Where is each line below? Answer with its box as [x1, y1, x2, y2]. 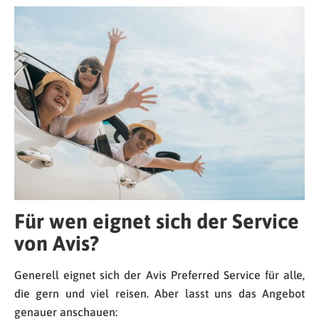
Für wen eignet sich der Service [14, 209, 299, 234]
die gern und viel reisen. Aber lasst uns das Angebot [14, 287, 305, 300]
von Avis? [14, 231, 99, 256]
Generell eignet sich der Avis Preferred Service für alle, [14, 268, 305, 282]
